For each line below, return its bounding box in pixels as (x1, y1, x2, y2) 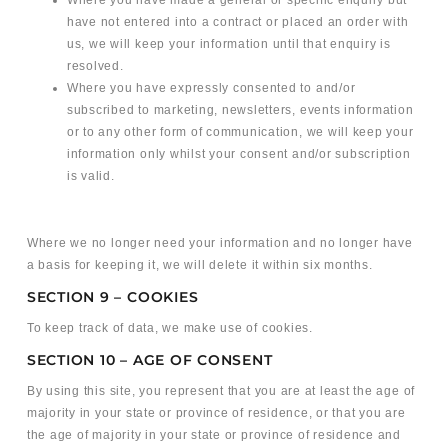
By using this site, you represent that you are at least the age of (26, 384, 416, 399)
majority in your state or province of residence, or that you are (26, 406, 406, 421)
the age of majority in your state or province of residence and (26, 428, 401, 443)
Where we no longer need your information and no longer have (26, 236, 413, 251)
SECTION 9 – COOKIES (26, 287, 199, 306)
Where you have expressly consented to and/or (66, 81, 356, 96)
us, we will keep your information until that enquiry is (66, 37, 391, 52)
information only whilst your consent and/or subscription (66, 147, 411, 162)
